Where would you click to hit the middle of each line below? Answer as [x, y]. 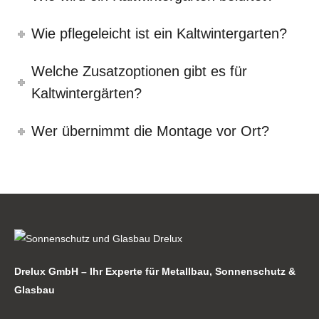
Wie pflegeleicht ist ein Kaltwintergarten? [159, 34]
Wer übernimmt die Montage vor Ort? [151, 131]
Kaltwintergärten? [87, 94]
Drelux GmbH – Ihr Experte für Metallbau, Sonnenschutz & [155, 272]
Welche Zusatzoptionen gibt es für [140, 72]
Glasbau [35, 290]
